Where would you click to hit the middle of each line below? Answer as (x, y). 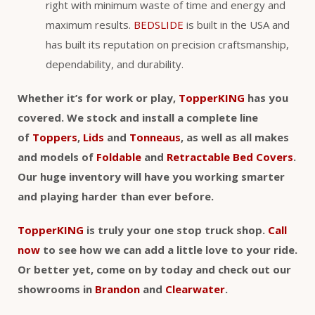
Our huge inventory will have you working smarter (151, 177)
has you (266, 98)
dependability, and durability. (115, 64)
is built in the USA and (237, 25)
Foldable (119, 157)
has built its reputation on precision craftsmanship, (167, 45)
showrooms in (56, 289)
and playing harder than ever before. (116, 197)
